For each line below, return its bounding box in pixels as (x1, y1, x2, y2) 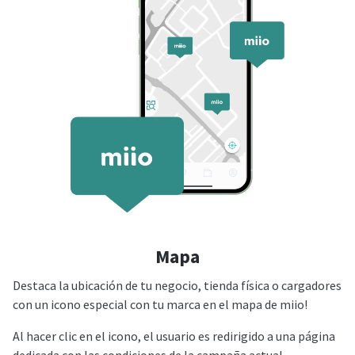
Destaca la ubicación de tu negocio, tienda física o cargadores (13, 277, 342, 293)
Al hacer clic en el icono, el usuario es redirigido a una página (13, 328, 335, 344)
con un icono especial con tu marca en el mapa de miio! (13, 296, 307, 312)
